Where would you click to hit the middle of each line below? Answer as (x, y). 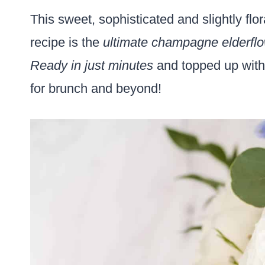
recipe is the (67, 42)
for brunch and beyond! (96, 88)
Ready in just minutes (92, 65)
